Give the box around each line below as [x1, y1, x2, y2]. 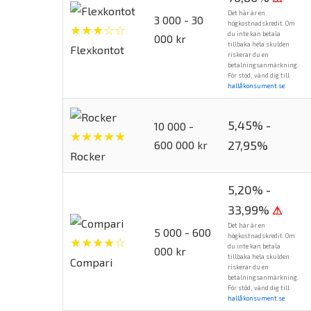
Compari [70, 255, 112, 269]
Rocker [70, 149, 106, 162]
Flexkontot [70, 42, 124, 56]
